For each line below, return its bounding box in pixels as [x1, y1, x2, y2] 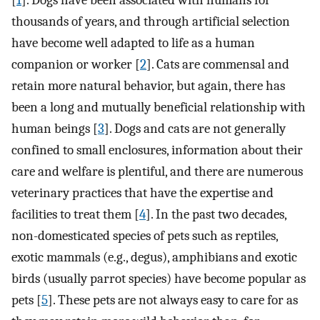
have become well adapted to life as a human [11, 35, 255, 51]
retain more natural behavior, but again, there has [11, 78, 285, 94]
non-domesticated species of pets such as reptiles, [11, 228, 278, 244]
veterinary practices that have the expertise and [11, 185, 274, 201]
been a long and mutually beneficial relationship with [11, 99, 306, 116]
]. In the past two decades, [146, 206, 286, 223]
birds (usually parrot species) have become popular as [11, 271, 306, 287]
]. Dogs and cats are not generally [104, 121, 286, 137]
